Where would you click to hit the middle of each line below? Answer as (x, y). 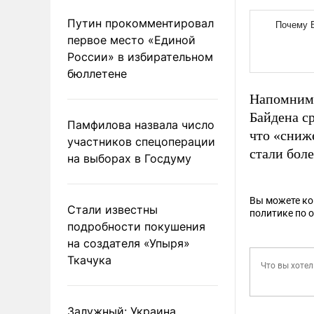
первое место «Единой (131, 40)
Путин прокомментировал (141, 23)
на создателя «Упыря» (129, 243)
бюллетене (97, 73)
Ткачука (89, 260)
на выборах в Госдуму (129, 158)
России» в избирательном (140, 56)
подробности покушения (136, 226)
